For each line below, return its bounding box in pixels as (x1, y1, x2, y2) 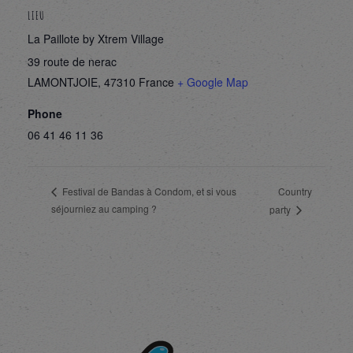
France (139, 73, 174, 90)
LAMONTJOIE (28, 73, 98, 90)
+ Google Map (177, 73, 248, 90)
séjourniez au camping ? (51, 201, 157, 215)
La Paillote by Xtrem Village (28, 30, 164, 46)
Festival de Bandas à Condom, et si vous (60, 184, 236, 199)
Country (278, 184, 313, 198)
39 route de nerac (28, 53, 117, 69)
